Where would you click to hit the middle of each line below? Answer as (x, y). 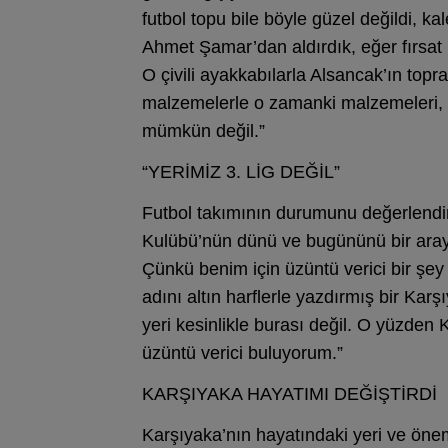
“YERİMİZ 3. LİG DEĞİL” (241, 172)
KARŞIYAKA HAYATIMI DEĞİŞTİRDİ (289, 394)
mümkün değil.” (203, 131)
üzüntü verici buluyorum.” (242, 353)
